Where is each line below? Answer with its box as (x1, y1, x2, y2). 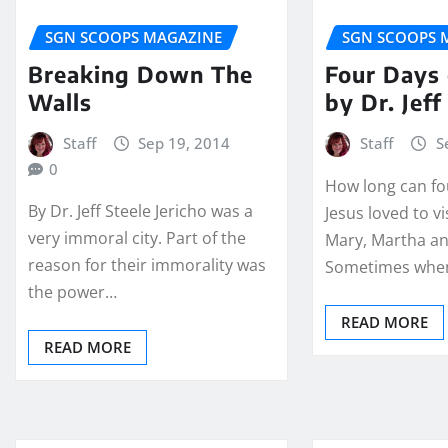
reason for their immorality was (28, 254, 266, 277)
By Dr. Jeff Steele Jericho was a (28, 200, 253, 223)
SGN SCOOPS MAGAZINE (45, 27, 222, 48)
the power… (28, 281, 117, 304)
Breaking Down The (28, 59, 253, 88)
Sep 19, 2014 (138, 132, 231, 153)
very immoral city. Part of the (28, 227, 246, 250)
